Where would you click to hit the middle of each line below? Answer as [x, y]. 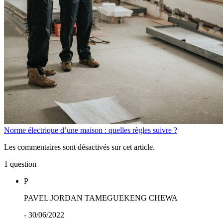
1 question [20, 164]
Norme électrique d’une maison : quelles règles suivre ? [91, 130]
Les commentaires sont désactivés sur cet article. [79, 147]
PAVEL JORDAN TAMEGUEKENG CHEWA [101, 198]
